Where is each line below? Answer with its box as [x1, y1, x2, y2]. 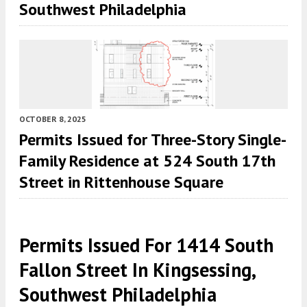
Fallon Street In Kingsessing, [19, 257, 255, 283]
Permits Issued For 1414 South [19, 232, 273, 258]
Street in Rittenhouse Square [19, 171, 223, 193]
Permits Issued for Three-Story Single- [19, 129, 286, 151]
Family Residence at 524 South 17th [19, 150, 275, 172]
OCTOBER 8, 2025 [19, 114, 86, 125]
